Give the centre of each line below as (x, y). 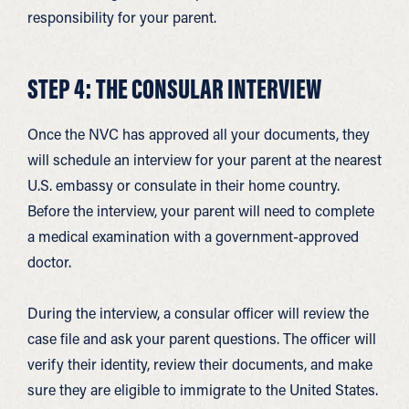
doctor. (49, 262)
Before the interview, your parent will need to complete (201, 210)
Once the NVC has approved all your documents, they (199, 134)
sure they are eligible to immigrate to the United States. (203, 389)
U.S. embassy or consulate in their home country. (184, 185)
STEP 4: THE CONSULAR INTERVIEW (174, 89)
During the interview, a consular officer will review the (198, 313)
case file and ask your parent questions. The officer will (202, 338)
